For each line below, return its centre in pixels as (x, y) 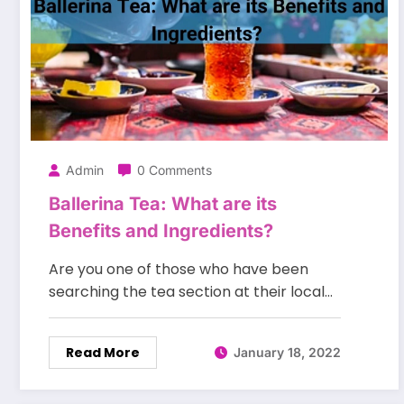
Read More (103, 352)
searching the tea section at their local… (191, 291)
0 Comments (174, 170)
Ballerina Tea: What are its (163, 203)
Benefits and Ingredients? (161, 230)
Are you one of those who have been (179, 269)
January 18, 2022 (287, 353)
